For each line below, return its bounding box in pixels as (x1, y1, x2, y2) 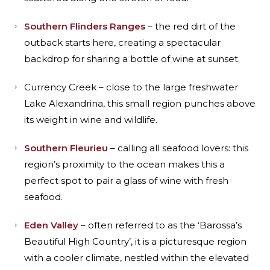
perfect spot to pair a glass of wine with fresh (24, 175, 228, 186)
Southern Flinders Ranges (24, 20, 145, 32)
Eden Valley (24, 219, 78, 231)
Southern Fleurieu (24, 142, 108, 154)
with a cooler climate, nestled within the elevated (24, 252, 249, 263)
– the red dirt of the (145, 20, 236, 32)
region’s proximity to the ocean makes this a (24, 159, 225, 170)
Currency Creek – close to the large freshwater (24, 81, 238, 93)
